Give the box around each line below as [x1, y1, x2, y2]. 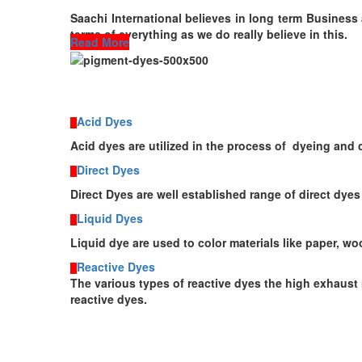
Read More [70, 34, 129, 50]
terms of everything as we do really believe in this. [70, 26, 347, 42]
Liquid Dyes [77, 210, 143, 227]
